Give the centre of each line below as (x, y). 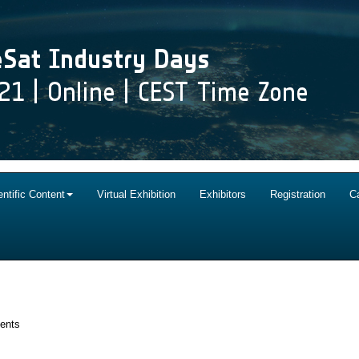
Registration (298, 194)
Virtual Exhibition (136, 194)
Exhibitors (223, 194)
